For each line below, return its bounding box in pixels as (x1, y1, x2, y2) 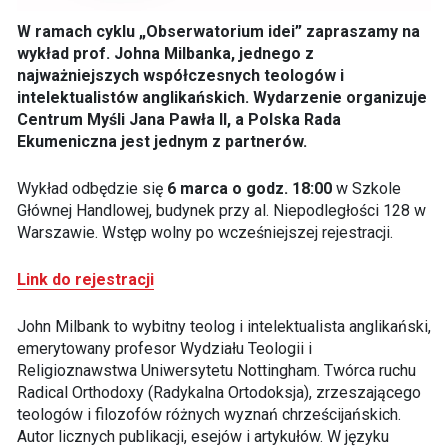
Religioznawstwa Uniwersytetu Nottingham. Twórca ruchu (16, 361, 416, 381)
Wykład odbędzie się (16, 179, 167, 199)
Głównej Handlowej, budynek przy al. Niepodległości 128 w (16, 201, 426, 221)
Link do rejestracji (16, 270, 154, 290)
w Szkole (331, 179, 401, 199)
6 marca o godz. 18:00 (166, 179, 332, 199)
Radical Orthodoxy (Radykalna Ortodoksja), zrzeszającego (16, 383, 421, 403)
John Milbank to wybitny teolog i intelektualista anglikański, (16, 317, 431, 337)
